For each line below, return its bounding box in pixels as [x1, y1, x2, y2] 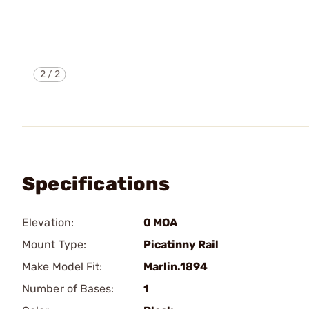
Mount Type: [22, 238, 87, 251]
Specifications [22, 172, 170, 195]
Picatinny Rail [143, 238, 219, 251]
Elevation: [22, 216, 74, 229]
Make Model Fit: [22, 260, 103, 273]
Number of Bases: [22, 282, 114, 295]
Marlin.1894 [143, 260, 208, 273]
